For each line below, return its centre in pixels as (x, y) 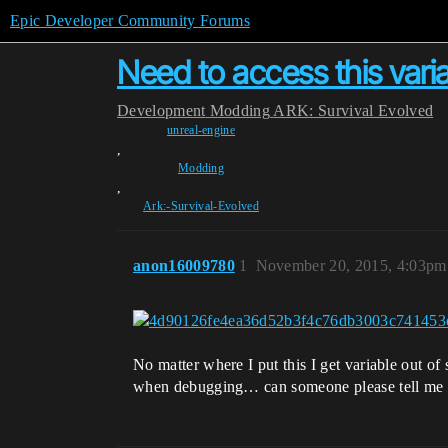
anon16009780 (184, 265)
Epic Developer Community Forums (130, 20)
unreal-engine (201, 130)
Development (161, 110)
